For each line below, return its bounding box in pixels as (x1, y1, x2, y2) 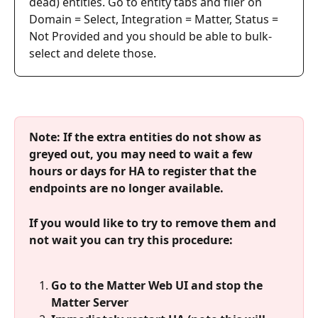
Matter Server (51, 295, 128, 311)
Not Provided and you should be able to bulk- (29, 28, 272, 44)
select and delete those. (29, 45, 156, 61)
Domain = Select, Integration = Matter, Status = (29, 11, 281, 27)
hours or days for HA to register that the (29, 163, 259, 180)
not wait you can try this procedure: (29, 231, 233, 248)
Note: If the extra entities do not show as (29, 129, 264, 146)
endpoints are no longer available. (29, 180, 224, 197)
